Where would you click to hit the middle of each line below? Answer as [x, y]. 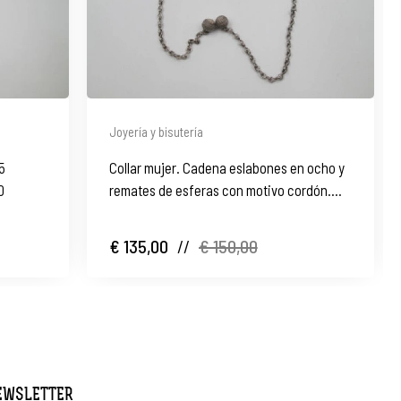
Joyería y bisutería [156, 131]
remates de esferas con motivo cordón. [220, 189]
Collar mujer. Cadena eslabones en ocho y [226, 167]
